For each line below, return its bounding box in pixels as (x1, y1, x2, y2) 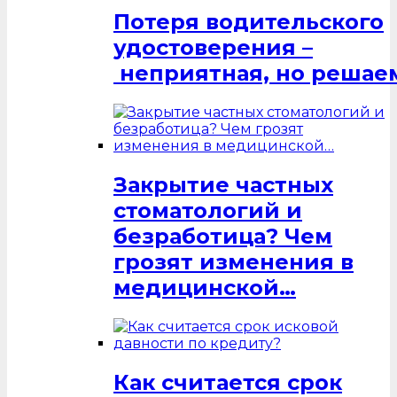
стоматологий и (113, 198, 302, 224)
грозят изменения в (113, 249, 354, 276)
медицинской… (113, 275, 296, 301)
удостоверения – (113, 35, 313, 61)
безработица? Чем (113, 223, 332, 250)
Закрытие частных (113, 172, 333, 198)
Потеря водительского (113, 9, 384, 35)
